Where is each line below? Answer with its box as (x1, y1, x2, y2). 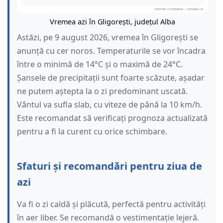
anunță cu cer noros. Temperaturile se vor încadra (17, 45, 206, 57)
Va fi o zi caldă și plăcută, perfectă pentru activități (17, 199, 206, 210)
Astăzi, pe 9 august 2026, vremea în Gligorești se (17, 32, 198, 43)
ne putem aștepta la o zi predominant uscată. (17, 86, 188, 97)
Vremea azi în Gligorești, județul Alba (50, 17, 175, 27)
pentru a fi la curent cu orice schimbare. (17, 126, 167, 137)
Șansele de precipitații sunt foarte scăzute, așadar (17, 72, 205, 84)
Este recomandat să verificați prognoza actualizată (17, 112, 208, 124)
